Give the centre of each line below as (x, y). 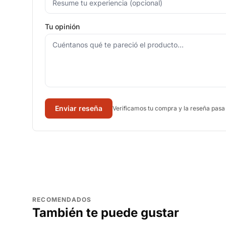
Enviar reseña (79, 108)
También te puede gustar (106, 213)
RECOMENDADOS (62, 200)
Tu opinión (62, 26)
